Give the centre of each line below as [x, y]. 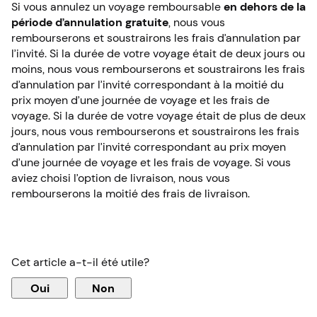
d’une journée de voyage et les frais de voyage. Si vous [151, 162]
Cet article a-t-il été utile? [80, 262]
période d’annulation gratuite [90, 22]
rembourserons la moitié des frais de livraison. [131, 193]
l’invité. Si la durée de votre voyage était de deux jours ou [158, 53]
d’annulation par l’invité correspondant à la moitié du [148, 84]
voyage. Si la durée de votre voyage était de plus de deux [158, 115]
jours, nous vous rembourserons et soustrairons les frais [155, 131]
